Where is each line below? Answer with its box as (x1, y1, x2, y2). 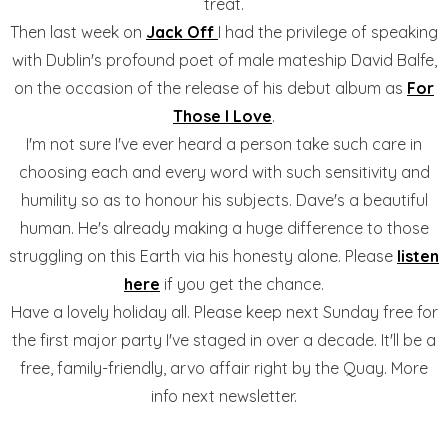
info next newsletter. (151, 386, 297, 407)
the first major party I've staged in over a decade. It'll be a (12, 330, 436, 351)
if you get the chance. (160, 274, 324, 295)
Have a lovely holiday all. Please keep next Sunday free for (10, 302, 438, 323)
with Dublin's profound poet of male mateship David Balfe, (11, 50, 437, 71)
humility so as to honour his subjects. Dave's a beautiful (20, 190, 428, 211)
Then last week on (10, 22, 146, 43)
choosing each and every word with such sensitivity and (18, 162, 430, 183)
